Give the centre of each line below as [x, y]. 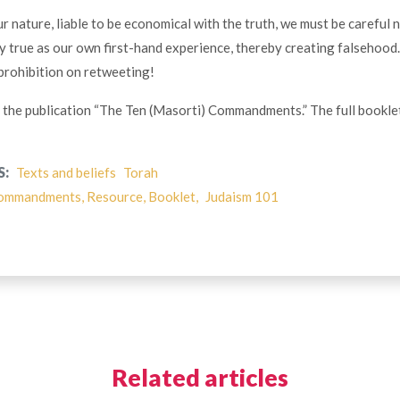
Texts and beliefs [66, 173]
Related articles [200, 378]
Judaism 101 [242, 197]
